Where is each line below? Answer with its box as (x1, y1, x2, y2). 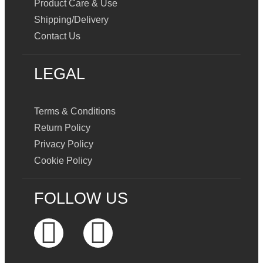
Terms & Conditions (34, 106, 116, 117)
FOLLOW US (34, 190, 128, 208)
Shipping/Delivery (34, 15, 109, 25)
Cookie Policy (34, 156, 92, 166)
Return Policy (34, 123, 90, 133)
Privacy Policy (34, 139, 93, 150)
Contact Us (34, 31, 80, 42)
